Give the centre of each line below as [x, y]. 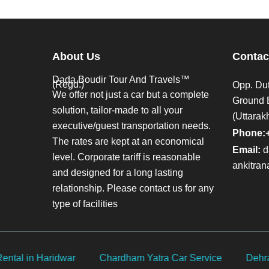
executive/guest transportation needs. [131, 125]
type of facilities [85, 204]
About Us [76, 56]
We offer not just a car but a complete [131, 94]
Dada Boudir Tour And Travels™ [121, 79]
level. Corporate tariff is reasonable [126, 157]
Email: [246, 150]
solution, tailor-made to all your [117, 110]
